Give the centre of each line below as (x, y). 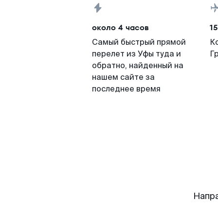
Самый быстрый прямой (139, 42)
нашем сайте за (123, 77)
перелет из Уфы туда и (136, 54)
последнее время (126, 89)
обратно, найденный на (138, 65)
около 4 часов (120, 27)
